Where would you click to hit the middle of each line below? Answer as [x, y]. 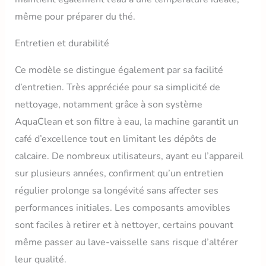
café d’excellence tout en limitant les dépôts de [115, 139]
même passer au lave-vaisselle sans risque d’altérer [126, 242]
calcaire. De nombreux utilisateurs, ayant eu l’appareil [129, 156]
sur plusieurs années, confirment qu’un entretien [119, 173]
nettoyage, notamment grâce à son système [108, 104]
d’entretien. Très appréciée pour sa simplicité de [117, 87]
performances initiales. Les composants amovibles [122, 208]
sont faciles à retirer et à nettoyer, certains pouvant [124, 225]
